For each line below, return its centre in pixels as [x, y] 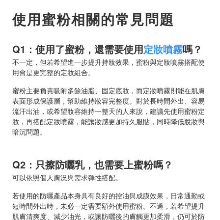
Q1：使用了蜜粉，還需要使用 [78, 49]
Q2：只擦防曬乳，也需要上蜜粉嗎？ [93, 164]
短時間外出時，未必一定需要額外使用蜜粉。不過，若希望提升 [109, 206]
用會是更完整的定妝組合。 [54, 72]
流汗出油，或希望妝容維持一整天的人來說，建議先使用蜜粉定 [109, 111]
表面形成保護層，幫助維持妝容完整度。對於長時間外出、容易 [109, 100]
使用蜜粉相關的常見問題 [93, 19]
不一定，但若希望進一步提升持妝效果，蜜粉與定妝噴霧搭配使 [109, 62]
